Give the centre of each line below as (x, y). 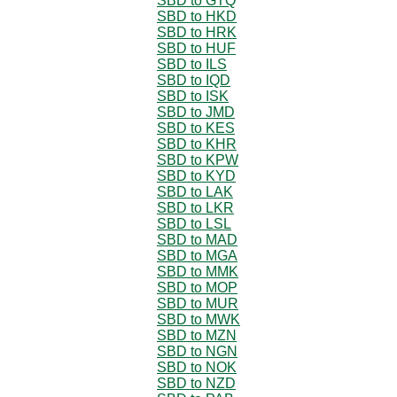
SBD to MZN (197, 335)
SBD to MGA (197, 255)
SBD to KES (196, 128)
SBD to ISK (193, 96)
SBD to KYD (196, 175)
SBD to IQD (194, 80)
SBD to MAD (197, 239)
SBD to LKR (195, 207)
